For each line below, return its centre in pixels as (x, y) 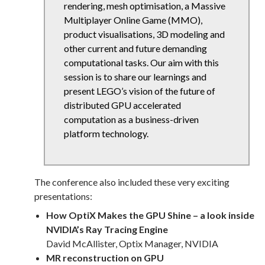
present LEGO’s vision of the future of (140, 91)
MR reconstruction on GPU (105, 258)
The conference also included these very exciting (132, 182)
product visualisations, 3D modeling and (144, 34)
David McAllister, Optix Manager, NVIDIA (132, 244)
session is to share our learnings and (135, 77)
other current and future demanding (135, 49)
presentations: (63, 196)
